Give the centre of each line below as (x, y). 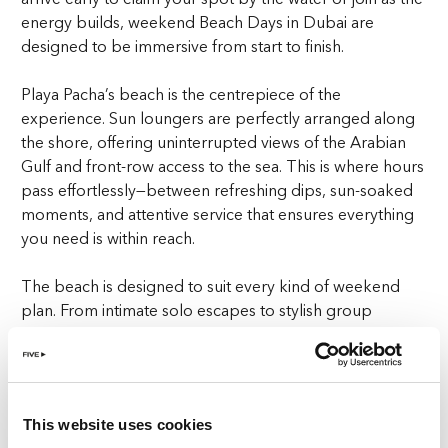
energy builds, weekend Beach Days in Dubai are (198, 22)
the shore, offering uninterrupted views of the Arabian (214, 142)
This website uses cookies (118, 424)
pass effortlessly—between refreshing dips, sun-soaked (217, 190)
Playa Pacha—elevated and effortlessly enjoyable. (195, 406)
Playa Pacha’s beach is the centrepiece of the (181, 94)
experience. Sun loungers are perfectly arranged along (218, 118)
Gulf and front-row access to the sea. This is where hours (223, 166)
